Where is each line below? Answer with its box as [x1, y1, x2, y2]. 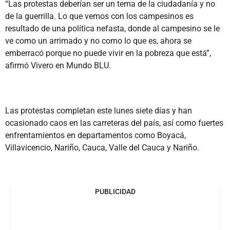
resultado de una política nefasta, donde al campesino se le [5, 23, 220, 33]
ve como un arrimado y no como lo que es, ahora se [5, 35, 191, 46]
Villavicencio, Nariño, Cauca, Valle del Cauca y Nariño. [5, 142, 199, 152]
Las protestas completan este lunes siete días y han [5, 105, 192, 116]
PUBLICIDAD [94, 187, 136, 196]
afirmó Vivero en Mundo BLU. [5, 60, 111, 70]
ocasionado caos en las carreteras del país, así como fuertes [5, 118, 223, 128]
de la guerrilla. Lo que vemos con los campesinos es [5, 11, 194, 21]
